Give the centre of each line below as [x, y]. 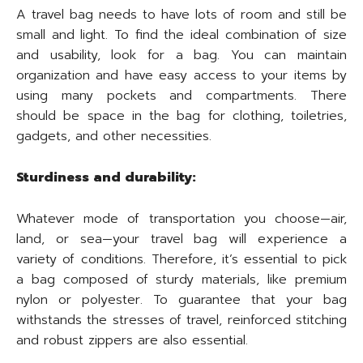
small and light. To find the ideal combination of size [181, 35]
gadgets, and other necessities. [114, 137]
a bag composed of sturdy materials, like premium [181, 280]
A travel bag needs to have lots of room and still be [181, 15]
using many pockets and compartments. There [181, 96]
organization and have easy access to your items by [181, 76]
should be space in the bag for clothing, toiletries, [181, 116]
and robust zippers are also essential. [132, 341]
